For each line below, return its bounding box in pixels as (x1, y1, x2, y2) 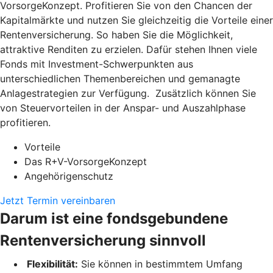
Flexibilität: (24, 257, 78, 270)
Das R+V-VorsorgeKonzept (24, 155, 147, 168)
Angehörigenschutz (24, 169, 113, 182)
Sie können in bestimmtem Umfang (78, 257, 243, 270)
